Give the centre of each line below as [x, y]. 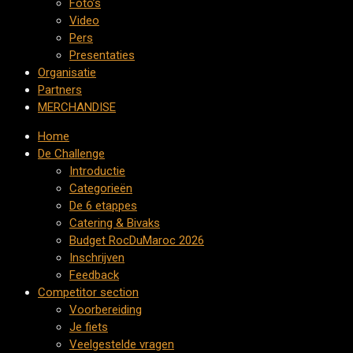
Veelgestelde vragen [122, 344]
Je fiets [89, 327]
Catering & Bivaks [115, 223]
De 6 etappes [103, 206]
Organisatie [67, 72]
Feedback [94, 275]
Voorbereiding [106, 310]
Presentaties [102, 55]
